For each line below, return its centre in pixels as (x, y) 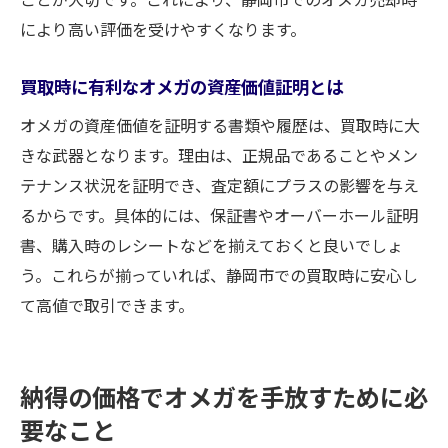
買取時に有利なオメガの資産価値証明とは (181, 86)
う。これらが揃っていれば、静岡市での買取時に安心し (219, 275)
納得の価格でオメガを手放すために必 (224, 396)
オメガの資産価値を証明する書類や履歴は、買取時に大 (220, 125)
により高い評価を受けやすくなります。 (163, 29)
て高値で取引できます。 (107, 305)
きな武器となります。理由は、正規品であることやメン (219, 155)
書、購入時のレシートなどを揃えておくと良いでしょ (211, 245)
